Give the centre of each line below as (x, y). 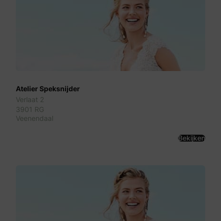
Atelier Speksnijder (48, 89)
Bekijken (192, 138)
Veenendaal (35, 118)
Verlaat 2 (30, 100)
